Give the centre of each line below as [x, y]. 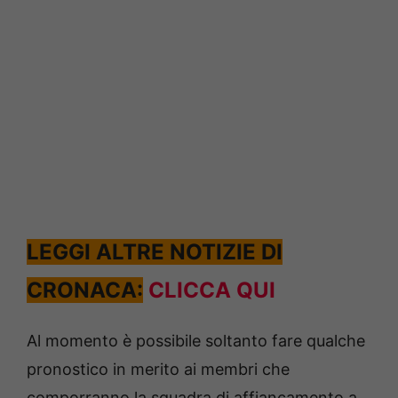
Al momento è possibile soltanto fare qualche [196, 340]
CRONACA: [85, 290]
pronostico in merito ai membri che [158, 369]
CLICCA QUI [212, 290]
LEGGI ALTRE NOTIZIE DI [155, 251]
